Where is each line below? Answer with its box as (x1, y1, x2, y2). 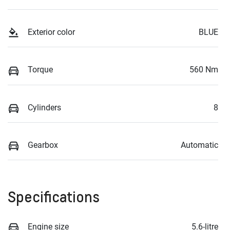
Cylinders (28, 102, 61, 112)
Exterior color (28, 27, 75, 37)
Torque (28, 65, 53, 75)
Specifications (8, 187, 100, 206)
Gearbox (28, 140, 58, 150)
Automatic (181, 140, 218, 150)
